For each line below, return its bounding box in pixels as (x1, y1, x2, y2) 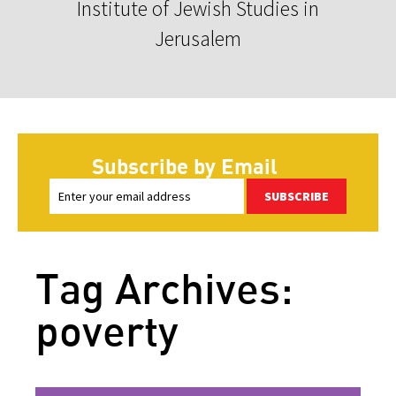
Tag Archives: (35, 261, 293, 314)
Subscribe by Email (92, 152, 278, 179)
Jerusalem (155, 24, 241, 52)
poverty (35, 303, 178, 356)
